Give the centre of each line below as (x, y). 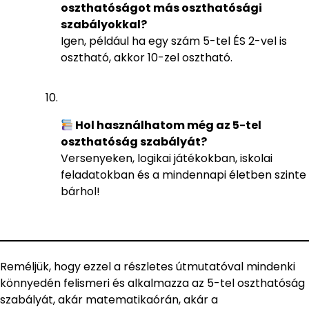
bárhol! (80, 192)
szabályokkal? (104, 25)
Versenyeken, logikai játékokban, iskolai (167, 159)
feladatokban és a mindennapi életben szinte (183, 175)
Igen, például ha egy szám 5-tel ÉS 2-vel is (174, 41)
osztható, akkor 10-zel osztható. (147, 58)
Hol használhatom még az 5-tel (168, 126)
